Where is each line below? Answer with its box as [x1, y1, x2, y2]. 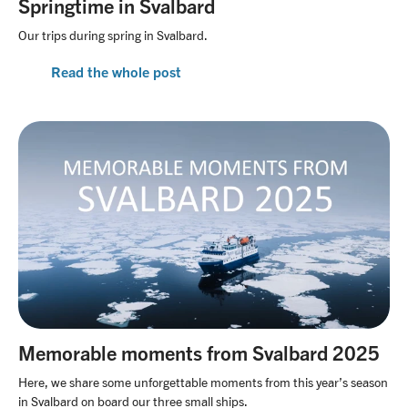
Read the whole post [51, 63, 181, 82]
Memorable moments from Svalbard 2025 [18, 341, 380, 365]
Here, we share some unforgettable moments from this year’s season [18, 374, 388, 391]
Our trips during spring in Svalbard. [18, 27, 208, 44]
